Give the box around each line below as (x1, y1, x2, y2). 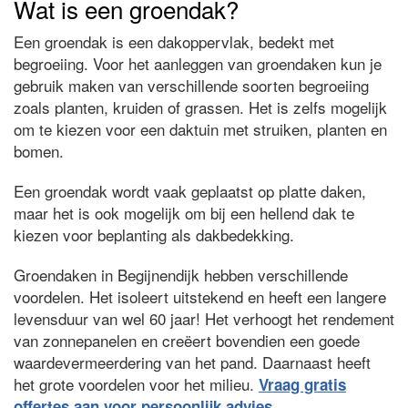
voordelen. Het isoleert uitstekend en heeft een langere (14, 285, 386, 308)
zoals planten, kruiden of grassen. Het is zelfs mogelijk (14, 96, 387, 118)
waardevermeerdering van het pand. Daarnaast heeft (14, 351, 371, 373)
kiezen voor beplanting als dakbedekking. (14, 223, 294, 246)
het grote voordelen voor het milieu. (14, 372, 259, 395)
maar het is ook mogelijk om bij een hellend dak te (14, 201, 354, 224)
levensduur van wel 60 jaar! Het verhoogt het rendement (14, 307, 394, 330)
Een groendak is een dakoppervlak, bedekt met (14, 30, 334, 53)
